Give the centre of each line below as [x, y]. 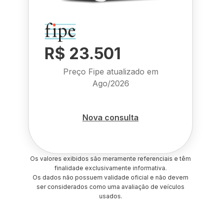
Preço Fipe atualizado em [110, 72]
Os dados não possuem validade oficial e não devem [110, 177]
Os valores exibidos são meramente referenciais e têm [110, 159]
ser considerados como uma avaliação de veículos [110, 187]
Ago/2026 [110, 83]
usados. [110, 196]
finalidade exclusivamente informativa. [110, 168]
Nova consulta [110, 117]
